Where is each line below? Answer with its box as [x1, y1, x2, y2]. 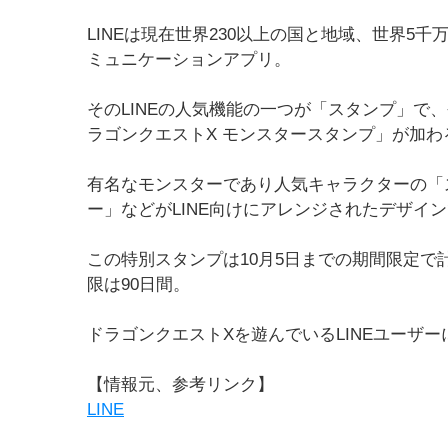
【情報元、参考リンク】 [87, 375, 274, 394]
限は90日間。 [87, 275, 190, 294]
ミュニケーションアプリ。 [87, 50, 291, 69]
